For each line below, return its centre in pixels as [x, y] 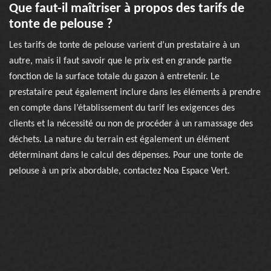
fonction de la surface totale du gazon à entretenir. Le [114, 77]
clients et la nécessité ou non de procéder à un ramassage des [131, 124]
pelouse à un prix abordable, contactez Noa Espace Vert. [119, 171]
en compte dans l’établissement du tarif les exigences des [122, 108]
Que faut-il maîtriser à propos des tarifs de [127, 9]
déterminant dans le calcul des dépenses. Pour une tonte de [126, 155]
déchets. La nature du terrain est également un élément [119, 140]
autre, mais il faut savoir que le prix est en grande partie [120, 61]
